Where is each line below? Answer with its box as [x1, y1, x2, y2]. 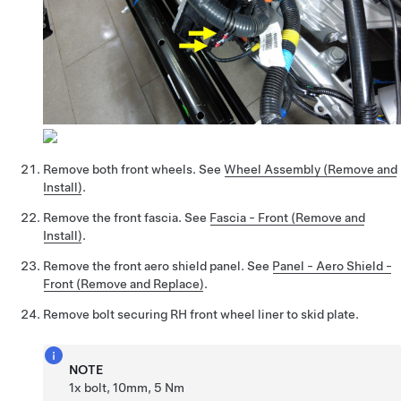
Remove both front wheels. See [43, 161, 224, 176]
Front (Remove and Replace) [43, 276, 204, 291]
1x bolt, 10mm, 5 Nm [69, 380, 185, 395]
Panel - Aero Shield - [272, 258, 392, 273]
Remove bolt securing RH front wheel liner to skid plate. [43, 306, 359, 321]
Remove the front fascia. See [43, 209, 209, 225]
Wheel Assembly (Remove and [224, 161, 397, 176]
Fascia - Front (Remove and [209, 209, 365, 225]
